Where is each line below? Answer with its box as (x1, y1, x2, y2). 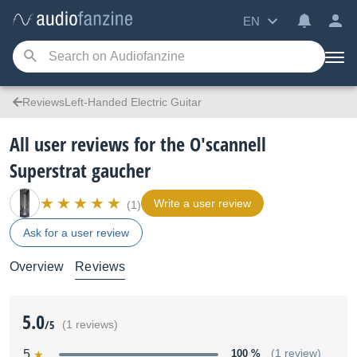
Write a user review (154, 197, 251, 210)
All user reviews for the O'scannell (10, 131, 266, 157)
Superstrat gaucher (10, 157, 151, 183)
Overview (10, 260, 65, 273)
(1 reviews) (62, 319, 118, 331)
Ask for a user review (23, 226, 129, 239)
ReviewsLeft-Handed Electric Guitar (22, 96, 202, 108)
